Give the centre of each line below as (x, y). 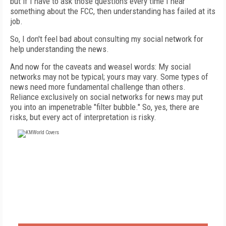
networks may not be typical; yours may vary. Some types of (109, 77)
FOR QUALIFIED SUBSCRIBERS (113, 211)
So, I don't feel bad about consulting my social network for (107, 39)
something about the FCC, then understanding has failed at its (113, 11)
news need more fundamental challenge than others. (98, 87)
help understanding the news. (60, 49)
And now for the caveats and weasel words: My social (100, 67)
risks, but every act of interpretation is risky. (85, 117)
